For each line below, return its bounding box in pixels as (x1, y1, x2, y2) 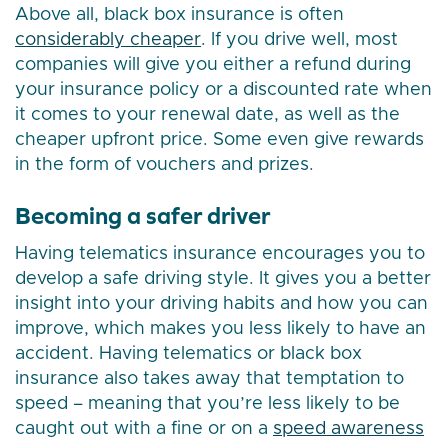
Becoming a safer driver (15, 202, 270, 230)
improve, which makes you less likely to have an (15, 320, 426, 339)
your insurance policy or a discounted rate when (15, 81, 432, 100)
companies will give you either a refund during (15, 56, 411, 75)
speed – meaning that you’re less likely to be (15, 395, 400, 414)
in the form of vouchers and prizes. (15, 156, 314, 175)
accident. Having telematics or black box (15, 345, 362, 364)
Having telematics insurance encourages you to (15, 245, 425, 264)
